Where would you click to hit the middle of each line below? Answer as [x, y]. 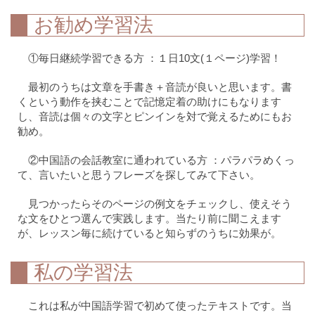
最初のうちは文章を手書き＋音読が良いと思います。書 [160, 87]
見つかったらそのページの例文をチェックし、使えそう [160, 204]
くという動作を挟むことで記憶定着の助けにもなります [149, 102]
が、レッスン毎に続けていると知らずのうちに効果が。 [149, 233]
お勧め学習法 [94, 25]
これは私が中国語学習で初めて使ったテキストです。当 [160, 306]
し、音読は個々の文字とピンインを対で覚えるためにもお [155, 116]
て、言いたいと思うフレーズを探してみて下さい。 [139, 175]
